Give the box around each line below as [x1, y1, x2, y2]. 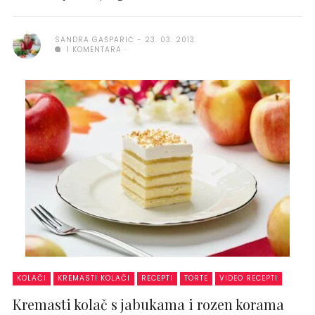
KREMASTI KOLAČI [58, 272, 130, 283]
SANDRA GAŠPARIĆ [55, 34, 134, 45]
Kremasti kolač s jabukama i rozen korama [13, 294, 284, 314]
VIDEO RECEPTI [219, 272, 278, 283]
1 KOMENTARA [64, 44, 122, 55]
